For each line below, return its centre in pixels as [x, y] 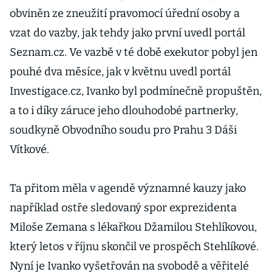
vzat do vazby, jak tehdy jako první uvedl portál [127, 33]
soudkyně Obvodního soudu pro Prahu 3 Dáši [123, 130]
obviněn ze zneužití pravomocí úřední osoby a [125, 13]
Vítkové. [29, 149]
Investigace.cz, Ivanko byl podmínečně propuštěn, [136, 91]
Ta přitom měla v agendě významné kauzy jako [128, 188]
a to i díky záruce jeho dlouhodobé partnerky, [124, 110]
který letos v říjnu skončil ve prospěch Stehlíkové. [134, 246]
